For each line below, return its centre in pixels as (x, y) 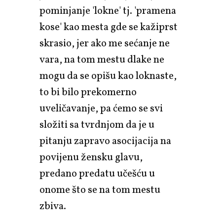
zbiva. (53, 206)
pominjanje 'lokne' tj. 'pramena (108, 11)
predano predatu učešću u (97, 174)
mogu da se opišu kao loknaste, (108, 76)
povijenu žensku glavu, (91, 157)
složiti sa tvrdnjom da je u (97, 125)
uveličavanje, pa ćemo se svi (101, 109)
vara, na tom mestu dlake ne (102, 60)
